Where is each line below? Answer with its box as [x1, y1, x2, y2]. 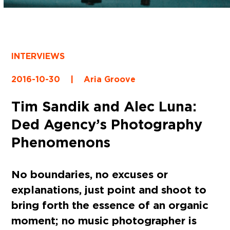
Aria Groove [84, 73, 136, 85]
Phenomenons [11, 132, 111, 151]
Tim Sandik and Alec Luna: [11, 97, 197, 116]
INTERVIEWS [11, 50, 65, 62]
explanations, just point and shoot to [11, 182, 207, 197]
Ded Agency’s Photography [11, 114, 203, 133]
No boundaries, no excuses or [11, 167, 168, 181]
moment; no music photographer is [11, 213, 197, 227]
